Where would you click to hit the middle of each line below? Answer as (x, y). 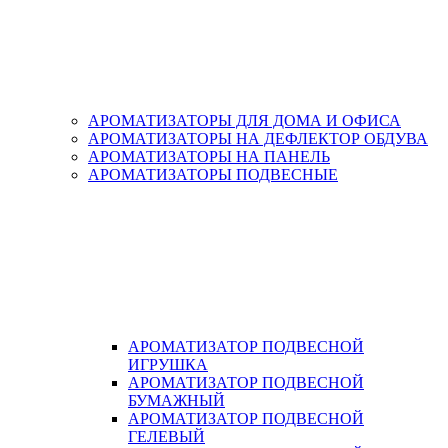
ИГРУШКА (168, 364)
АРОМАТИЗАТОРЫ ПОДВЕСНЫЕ (213, 174)
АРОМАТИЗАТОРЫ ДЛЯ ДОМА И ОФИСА (244, 120)
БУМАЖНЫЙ (176, 400)
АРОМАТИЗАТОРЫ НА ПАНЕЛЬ (209, 156)
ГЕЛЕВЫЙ (166, 436)
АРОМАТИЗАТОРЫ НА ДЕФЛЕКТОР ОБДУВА (258, 138)
